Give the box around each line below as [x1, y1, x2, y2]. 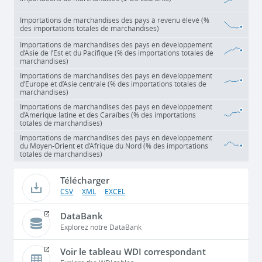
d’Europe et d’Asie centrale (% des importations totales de [20, 80, 207, 88]
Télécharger [60, 174, 110, 186]
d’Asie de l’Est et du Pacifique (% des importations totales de [20, 49, 214, 57]
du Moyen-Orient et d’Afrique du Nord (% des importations [20, 142, 209, 150]
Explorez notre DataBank [60, 223, 142, 232]
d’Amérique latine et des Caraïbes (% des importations [20, 111, 196, 119]
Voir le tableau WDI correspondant [60, 245, 206, 257]
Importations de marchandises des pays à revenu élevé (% [20, 16, 210, 25]
